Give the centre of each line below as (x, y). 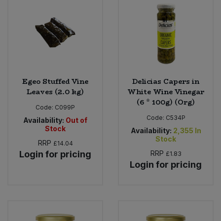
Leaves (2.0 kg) (55, 92)
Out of (76, 120)
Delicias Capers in (166, 81)
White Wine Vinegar (166, 92)
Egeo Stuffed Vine (55, 81)
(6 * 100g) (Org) (166, 102)
